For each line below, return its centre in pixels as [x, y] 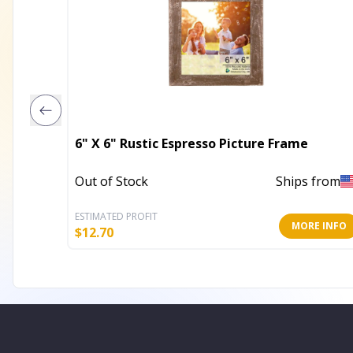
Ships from [308, 182]
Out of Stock [111, 182]
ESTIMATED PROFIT [116, 216]
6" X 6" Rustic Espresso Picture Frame [191, 143]
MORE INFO [319, 225]
